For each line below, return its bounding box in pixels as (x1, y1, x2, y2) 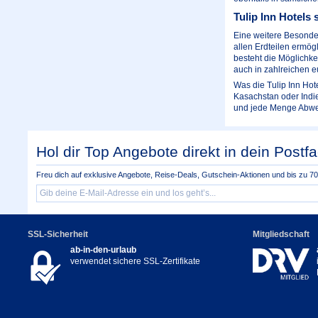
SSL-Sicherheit (28, 229, 88, 240)
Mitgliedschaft (252, 229, 309, 240)
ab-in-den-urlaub (70, 245, 136, 256)
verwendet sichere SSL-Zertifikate (70, 256, 200, 267)
